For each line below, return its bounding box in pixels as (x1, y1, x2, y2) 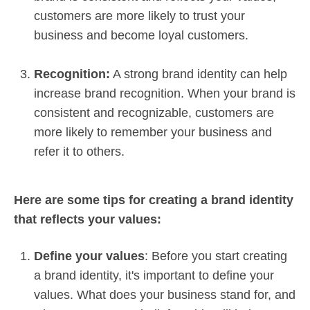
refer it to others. (34, 144, 125, 158)
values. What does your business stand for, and (34, 287, 295, 302)
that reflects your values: (14, 212, 161, 226)
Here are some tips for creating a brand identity (14, 192, 293, 207)
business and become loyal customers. (34, 28, 248, 42)
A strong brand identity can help (110, 66, 287, 81)
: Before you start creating (145, 248, 287, 263)
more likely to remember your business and (34, 125, 272, 139)
